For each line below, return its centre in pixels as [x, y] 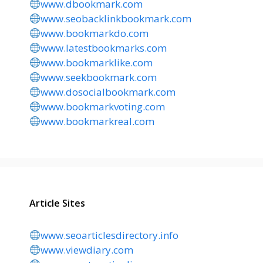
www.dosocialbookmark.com [108, 92]
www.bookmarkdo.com [95, 33]
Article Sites [57, 203]
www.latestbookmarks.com [104, 48]
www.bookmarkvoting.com [103, 107]
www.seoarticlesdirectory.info [110, 235]
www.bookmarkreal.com [98, 121]
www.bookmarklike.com [97, 63]
